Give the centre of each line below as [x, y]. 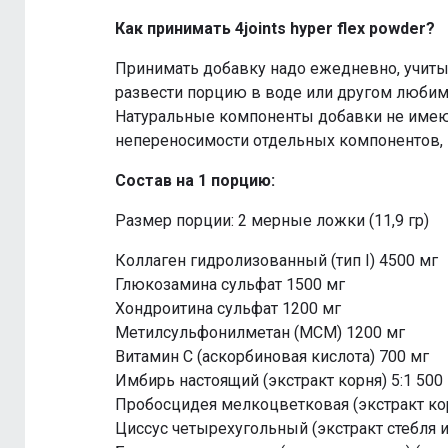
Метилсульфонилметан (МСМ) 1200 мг [260, 333]
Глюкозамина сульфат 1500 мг [230, 285]
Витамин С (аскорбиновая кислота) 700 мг [272, 357]
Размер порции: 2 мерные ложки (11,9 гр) [272, 221]
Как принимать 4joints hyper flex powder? [275, 29]
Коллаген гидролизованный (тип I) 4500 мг [276, 261]
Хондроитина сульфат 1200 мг [228, 309]
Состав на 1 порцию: [195, 181]
